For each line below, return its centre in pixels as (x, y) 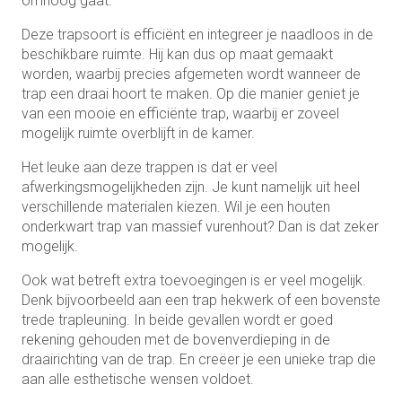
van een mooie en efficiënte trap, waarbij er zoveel (180, 113)
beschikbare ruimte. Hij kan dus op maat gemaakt (177, 54)
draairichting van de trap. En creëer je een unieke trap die (199, 359)
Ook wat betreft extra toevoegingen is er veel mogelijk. (194, 280)
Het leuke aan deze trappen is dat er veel (149, 167)
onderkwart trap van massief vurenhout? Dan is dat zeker (200, 226)
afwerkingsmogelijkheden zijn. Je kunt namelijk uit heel (191, 187)
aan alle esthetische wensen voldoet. (138, 379)
